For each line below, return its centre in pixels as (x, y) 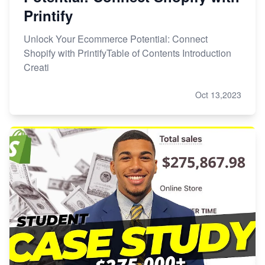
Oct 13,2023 (218, 94)
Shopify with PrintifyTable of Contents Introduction (127, 53)
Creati (36, 67)
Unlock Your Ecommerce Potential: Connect (116, 38)
